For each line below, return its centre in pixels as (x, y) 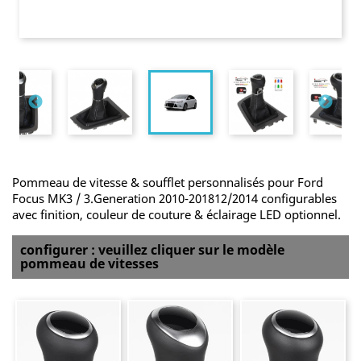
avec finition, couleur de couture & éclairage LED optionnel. (176, 214)
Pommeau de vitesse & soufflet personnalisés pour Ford (168, 182)
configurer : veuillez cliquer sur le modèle (152, 250)
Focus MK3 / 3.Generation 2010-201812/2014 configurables (174, 198)
